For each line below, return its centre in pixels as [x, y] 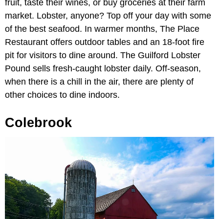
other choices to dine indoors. [64, 95]
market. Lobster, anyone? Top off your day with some [108, 16]
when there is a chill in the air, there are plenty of [99, 82]
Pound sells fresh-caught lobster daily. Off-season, [103, 69]
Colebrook [38, 123]
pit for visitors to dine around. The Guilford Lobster [103, 55]
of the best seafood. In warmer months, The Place [102, 29]
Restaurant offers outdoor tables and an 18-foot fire [105, 42]
